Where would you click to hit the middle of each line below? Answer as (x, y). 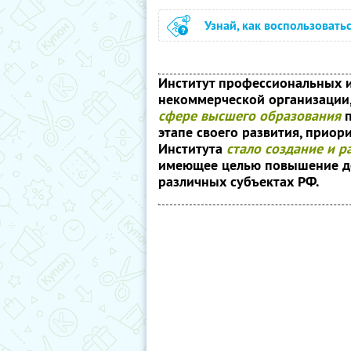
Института (192, 148)
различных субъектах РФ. (239, 181)
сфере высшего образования (250, 116)
